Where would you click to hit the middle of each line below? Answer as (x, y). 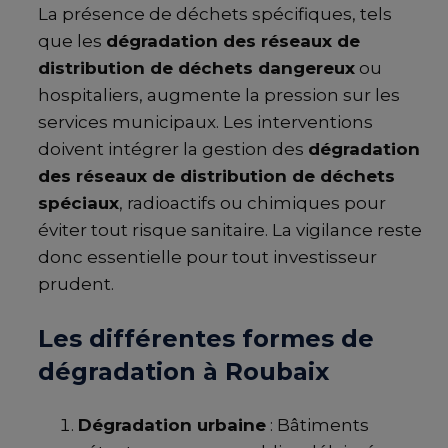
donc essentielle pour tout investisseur (207, 256)
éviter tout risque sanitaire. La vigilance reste (230, 229)
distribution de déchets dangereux (196, 67)
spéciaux (78, 202)
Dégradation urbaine (172, 424)
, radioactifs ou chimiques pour (252, 202)
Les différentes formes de (206, 338)
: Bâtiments (317, 424)
